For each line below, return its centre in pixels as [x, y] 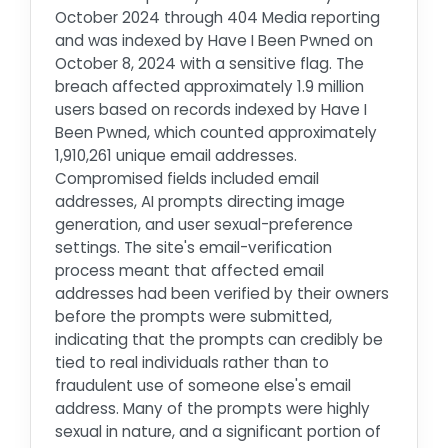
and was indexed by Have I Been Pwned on [214, 40]
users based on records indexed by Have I [211, 109]
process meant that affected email [189, 270]
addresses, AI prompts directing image [200, 201]
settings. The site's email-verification [193, 247]
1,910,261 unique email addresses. [176, 155]
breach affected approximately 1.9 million [209, 86]
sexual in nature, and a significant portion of [218, 431]
